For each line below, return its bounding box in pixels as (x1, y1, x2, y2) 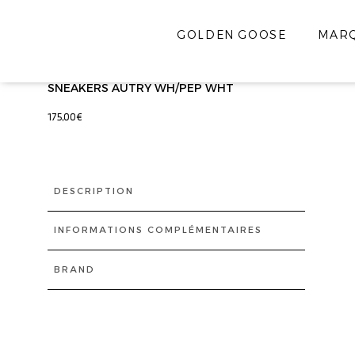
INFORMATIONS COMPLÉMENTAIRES (54, 224, 263, 236)
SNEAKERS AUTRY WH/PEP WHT (48, 81, 234, 95)
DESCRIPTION (54, 185, 135, 197)
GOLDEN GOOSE (177, 28, 287, 42)
